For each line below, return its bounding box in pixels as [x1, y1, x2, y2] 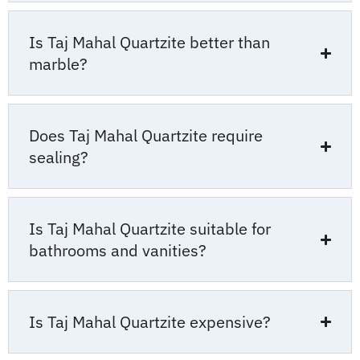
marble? [29, 53, 88, 76]
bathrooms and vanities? [29, 239, 207, 262]
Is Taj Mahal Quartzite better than [29, 31, 270, 54]
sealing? [29, 146, 88, 169]
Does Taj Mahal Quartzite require [29, 125, 263, 147]
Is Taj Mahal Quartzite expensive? [29, 311, 271, 333]
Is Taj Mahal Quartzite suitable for [29, 218, 271, 240]
